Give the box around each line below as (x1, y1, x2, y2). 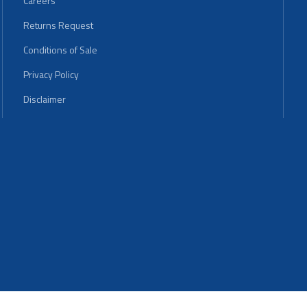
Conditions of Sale (23, 42, 97, 57)
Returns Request (23, 17, 93, 32)
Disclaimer (23, 91, 66, 106)
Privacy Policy (23, 66, 79, 82)
